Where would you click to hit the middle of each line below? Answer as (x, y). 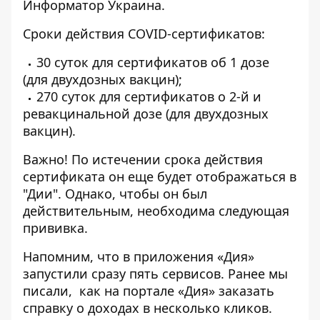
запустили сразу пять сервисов (122, 274)
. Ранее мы (254, 274)
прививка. (55, 228)
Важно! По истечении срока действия (143, 160)
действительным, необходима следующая (156, 211)
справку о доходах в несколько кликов (146, 308)
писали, (49, 291)
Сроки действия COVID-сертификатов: (144, 34)
